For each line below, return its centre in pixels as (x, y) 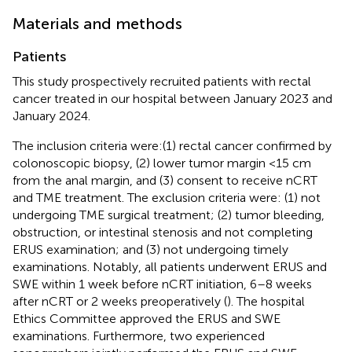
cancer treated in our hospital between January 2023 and (172, 98)
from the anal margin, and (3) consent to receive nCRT (165, 180)
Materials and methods (97, 23)
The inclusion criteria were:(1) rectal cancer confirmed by (172, 145)
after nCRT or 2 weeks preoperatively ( (120, 301)
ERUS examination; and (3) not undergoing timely (150, 249)
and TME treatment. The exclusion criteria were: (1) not (167, 197)
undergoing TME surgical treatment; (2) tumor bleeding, (169, 214)
